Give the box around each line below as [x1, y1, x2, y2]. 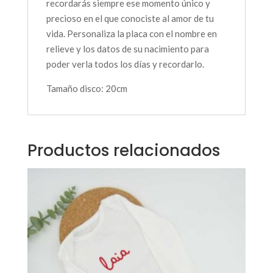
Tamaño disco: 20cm [46, 82, 127, 94]
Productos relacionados [27, 139, 220, 161]
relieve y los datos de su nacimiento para [46, 43, 209, 54]
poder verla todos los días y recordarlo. [46, 58, 204, 69]
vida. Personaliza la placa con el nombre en [46, 27, 217, 39]
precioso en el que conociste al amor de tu [46, 12, 214, 24]
